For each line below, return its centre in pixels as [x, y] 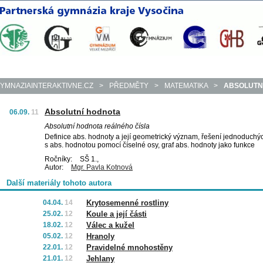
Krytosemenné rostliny [127, 203]
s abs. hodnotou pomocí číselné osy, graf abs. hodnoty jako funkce [150, 145]
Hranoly [100, 236]
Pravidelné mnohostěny [129, 247]
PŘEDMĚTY [129, 86]
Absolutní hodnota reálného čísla [97, 126]
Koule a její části [117, 214]
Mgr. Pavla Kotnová [102, 167]
